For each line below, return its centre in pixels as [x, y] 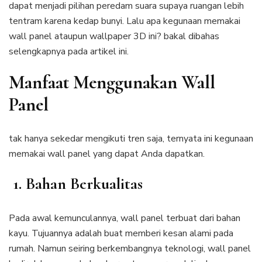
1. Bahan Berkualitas [76, 184]
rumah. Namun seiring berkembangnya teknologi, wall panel [130, 249]
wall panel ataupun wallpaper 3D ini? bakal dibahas [114, 36]
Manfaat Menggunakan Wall [112, 82]
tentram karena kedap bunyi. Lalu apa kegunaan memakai [125, 21]
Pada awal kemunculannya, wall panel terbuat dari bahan [125, 218]
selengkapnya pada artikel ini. [69, 51]
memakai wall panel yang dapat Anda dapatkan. [107, 154]
